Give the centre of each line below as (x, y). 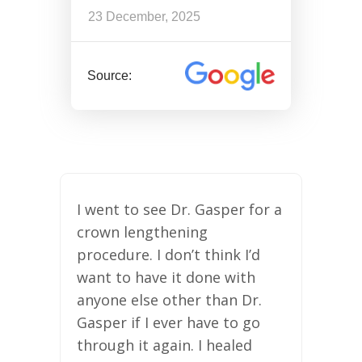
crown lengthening (142, 232)
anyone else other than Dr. (169, 299)
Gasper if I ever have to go (168, 322)
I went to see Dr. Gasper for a (179, 209)
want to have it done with (166, 277)
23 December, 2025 (144, 17)
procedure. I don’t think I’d (168, 254)
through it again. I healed (164, 345)
